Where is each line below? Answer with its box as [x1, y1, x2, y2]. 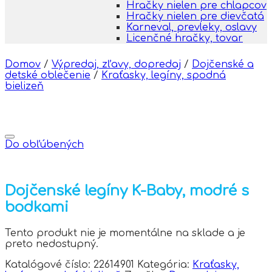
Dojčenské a [192, 59, 254, 70]
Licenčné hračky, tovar [126, 33, 243, 44]
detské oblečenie [5, 70, 90, 81]
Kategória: [137, 259, 192, 270]
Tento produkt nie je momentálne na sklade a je [5, 227, 245, 239]
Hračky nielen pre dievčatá [126, 11, 264, 22]
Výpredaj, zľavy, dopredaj [52, 59, 181, 70]
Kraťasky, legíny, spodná [101, 70, 226, 81]
